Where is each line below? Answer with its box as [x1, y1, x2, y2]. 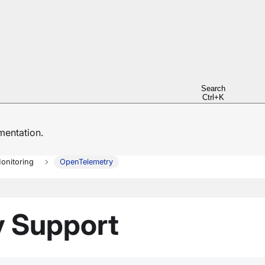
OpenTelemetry [60, 157, 114, 167]
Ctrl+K [202, 93, 224, 102]
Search [201, 84, 225, 93]
